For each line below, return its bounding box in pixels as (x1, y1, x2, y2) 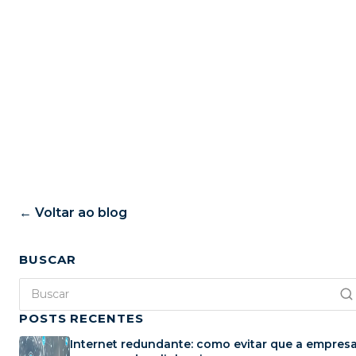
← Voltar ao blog (19, 205, 127, 221)
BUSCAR (19, 252, 76, 268)
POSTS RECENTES (19, 310, 144, 326)
